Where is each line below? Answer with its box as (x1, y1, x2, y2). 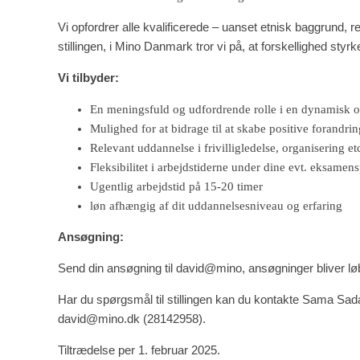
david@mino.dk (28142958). (58, 311, 206, 325)
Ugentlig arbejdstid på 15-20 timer (90, 179, 263, 193)
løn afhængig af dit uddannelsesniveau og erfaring (90, 198, 342, 212)
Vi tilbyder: (58, 70, 119, 84)
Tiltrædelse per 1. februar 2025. (58, 342, 220, 357)
